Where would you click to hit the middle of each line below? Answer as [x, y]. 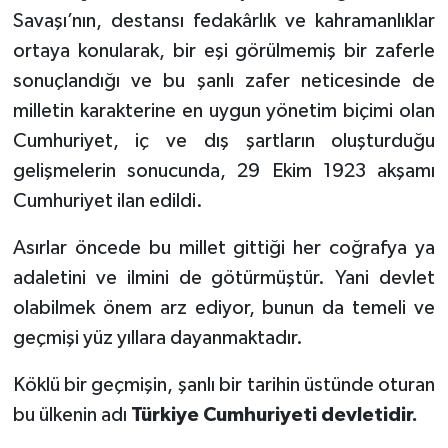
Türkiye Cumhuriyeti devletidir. [274, 415]
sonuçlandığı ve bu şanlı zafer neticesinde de [224, 81]
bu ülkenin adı [71, 415]
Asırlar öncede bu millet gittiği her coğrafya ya [224, 248]
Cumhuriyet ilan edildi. [107, 201]
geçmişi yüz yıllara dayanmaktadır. [157, 338]
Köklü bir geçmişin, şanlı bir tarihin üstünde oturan [224, 385]
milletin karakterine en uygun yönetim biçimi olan [224, 111]
